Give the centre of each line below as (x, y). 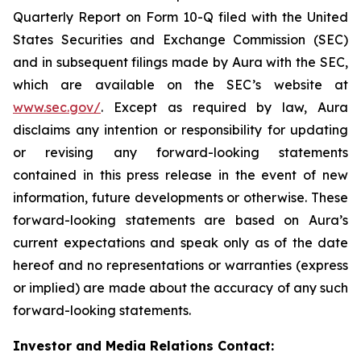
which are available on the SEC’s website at (180, 85)
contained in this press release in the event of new (180, 175)
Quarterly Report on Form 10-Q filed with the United (180, 17)
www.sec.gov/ (57, 107)
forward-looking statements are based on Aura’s (180, 220)
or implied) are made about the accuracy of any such (180, 288)
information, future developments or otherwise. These (180, 197)
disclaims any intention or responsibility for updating (180, 130)
